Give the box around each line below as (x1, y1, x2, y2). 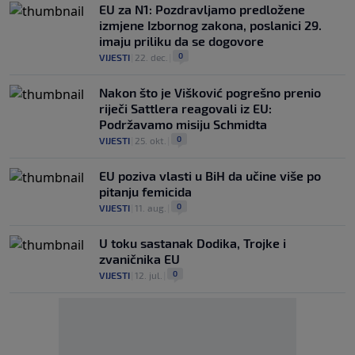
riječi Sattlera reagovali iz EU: (99, 101, 272, 116)
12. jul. (135, 269, 162, 281)
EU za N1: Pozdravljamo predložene (99, 2, 305, 17)
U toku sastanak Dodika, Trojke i (99, 235, 286, 250)
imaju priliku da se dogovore (99, 33, 264, 48)
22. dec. (135, 52, 168, 63)
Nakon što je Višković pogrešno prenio (99, 85, 321, 100)
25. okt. (135, 135, 166, 146)
